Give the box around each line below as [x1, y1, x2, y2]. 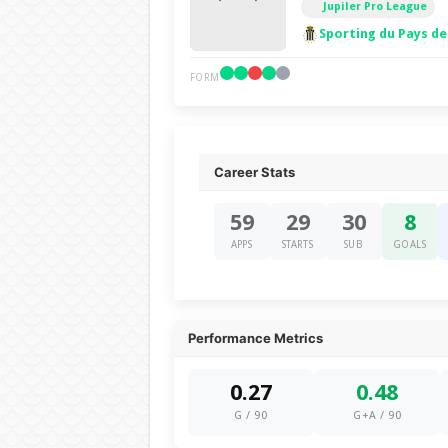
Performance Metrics [187, 330, 323, 346]
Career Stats [213, 164, 295, 180]
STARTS [281, 239, 314, 250]
